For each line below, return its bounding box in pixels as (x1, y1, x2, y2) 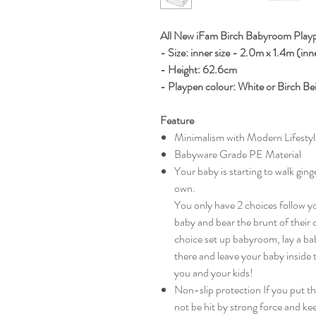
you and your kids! (174, 265, 253, 281)
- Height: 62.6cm (160, 61, 237, 78)
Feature (160, 112, 194, 128)
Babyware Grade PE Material (174, 146, 301, 162)
